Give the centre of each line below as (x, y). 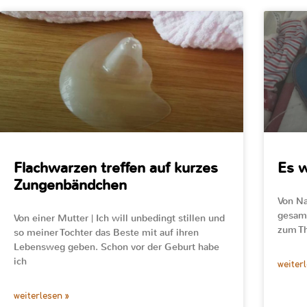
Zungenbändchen (70, 185)
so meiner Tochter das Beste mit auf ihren (106, 232)
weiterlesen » (41, 296)
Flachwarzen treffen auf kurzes (116, 168)
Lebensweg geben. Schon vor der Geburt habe (116, 247)
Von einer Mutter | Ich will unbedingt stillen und (119, 218)
